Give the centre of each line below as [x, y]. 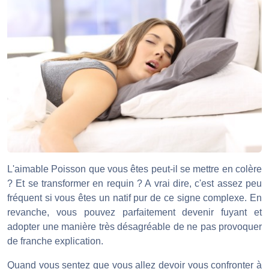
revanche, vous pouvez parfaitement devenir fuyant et [134, 212]
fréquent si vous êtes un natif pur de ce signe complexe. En [134, 198]
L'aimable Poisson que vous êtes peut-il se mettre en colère [134, 169]
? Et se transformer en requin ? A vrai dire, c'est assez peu [134, 183]
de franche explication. [55, 241]
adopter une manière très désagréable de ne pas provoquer [134, 226]
